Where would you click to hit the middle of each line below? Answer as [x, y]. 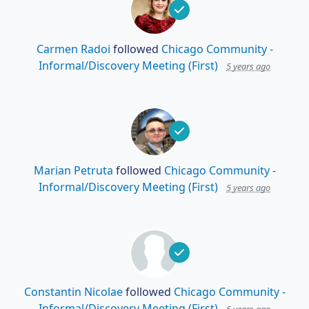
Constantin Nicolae [73, 292]
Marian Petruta [73, 171]
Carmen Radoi [73, 49]
